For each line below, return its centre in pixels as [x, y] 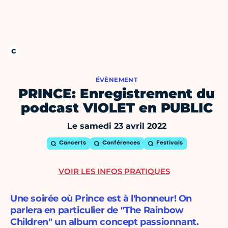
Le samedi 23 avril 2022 [117, 126]
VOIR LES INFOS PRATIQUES [114, 172]
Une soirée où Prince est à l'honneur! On [101, 199]
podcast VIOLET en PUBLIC [117, 108]
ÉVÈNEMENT [117, 80]
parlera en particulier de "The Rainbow [97, 210]
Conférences [121, 144]
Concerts [72, 144]
